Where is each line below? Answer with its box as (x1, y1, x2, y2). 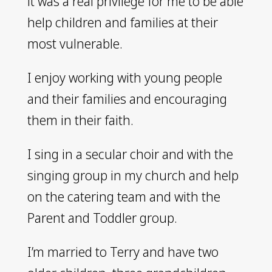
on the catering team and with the (27, 188, 220, 205)
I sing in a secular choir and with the (27, 145, 233, 163)
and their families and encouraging (27, 90, 227, 107)
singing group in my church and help (27, 166, 239, 184)
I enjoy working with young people (27, 69, 222, 86)
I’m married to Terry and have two (27, 243, 219, 260)
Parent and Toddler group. (27, 209, 177, 226)
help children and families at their (27, 13, 218, 31)
